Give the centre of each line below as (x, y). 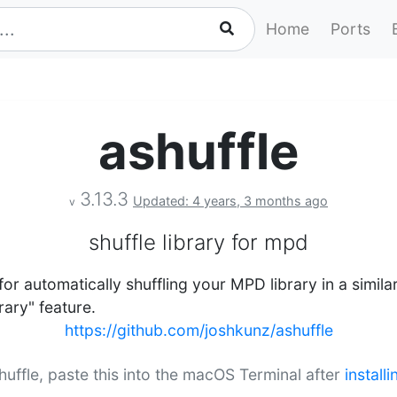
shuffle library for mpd (198, 242)
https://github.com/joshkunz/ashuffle (198, 330)
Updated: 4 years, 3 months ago (230, 201)
